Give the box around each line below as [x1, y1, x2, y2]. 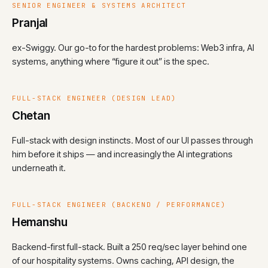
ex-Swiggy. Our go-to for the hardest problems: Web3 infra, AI [12, 42, 254, 53]
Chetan [12, 109, 50, 123]
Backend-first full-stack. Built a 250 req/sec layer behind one [12, 241, 247, 252]
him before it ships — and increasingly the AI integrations [12, 148, 233, 159]
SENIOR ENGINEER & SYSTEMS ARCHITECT [12, 1, 187, 10]
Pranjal [12, 16, 48, 31]
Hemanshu [12, 215, 68, 230]
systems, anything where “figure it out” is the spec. [12, 56, 209, 66]
